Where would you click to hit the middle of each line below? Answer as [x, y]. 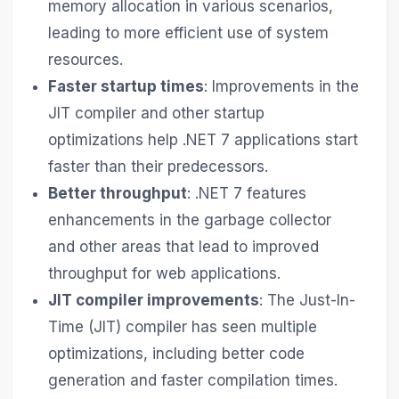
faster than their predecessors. [159, 167]
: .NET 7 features [247, 194]
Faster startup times [126, 87]
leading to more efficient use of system [189, 33]
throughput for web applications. [165, 274]
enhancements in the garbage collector [190, 220]
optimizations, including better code [177, 354]
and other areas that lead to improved [184, 247]
